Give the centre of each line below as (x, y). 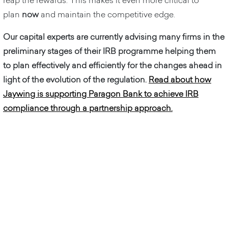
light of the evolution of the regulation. (76, 79)
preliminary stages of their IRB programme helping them (109, 51)
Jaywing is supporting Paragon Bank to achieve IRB (101, 94)
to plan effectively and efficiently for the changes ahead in (112, 65)
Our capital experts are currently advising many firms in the (114, 37)
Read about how (180, 79)
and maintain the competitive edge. (107, 14)
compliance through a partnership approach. (88, 108)
